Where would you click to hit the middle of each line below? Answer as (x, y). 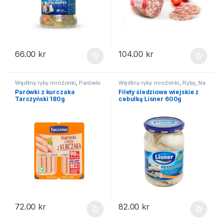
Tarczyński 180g (40, 99)
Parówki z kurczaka (45, 92)
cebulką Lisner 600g (150, 99)
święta (127, 88)
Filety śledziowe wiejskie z (159, 92)
